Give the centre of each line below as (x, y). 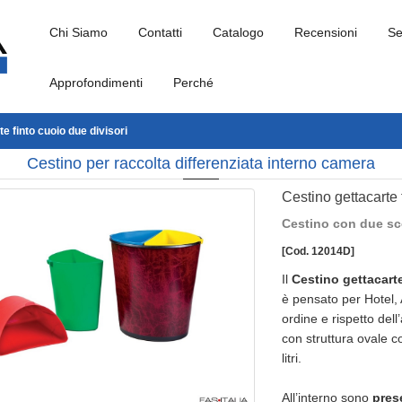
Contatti (160, 32)
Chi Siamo (79, 32)
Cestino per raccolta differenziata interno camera (201, 163)
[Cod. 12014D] (318, 251)
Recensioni (326, 32)
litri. (293, 358)
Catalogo (238, 32)
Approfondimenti (96, 83)
